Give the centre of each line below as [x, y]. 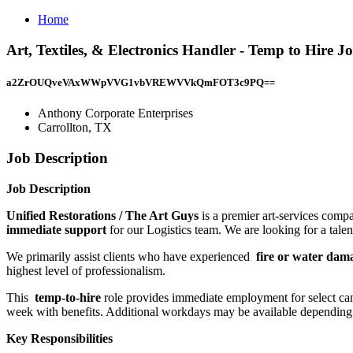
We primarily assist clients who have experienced [130, 256]
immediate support [58, 229]
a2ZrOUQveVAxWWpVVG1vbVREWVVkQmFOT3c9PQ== [141, 82]
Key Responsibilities [59, 338]
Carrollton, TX [75, 128]
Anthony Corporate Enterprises [115, 113]
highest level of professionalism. [86, 270]
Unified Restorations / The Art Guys [104, 215]
